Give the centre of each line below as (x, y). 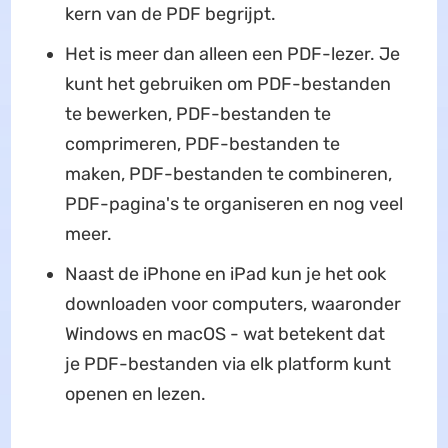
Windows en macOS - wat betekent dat (224, 334)
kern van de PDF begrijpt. (170, 14)
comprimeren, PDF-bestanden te (202, 144)
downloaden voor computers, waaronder (232, 304)
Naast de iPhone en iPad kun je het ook (225, 274)
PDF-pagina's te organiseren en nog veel (233, 204)
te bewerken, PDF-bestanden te (197, 114)
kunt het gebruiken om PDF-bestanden (227, 84)
